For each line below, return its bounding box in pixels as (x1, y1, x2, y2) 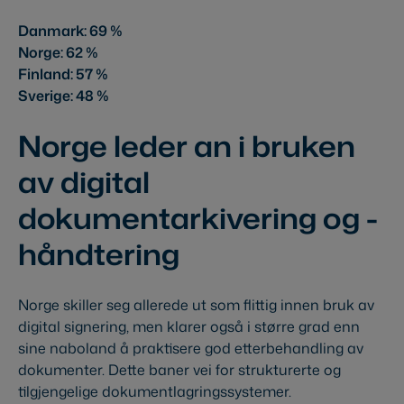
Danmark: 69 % (18, 21, 123, 41)
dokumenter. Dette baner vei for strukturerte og (18, 360, 341, 381)
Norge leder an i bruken (18, 125, 355, 167)
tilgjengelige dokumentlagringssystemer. (18, 381, 291, 402)
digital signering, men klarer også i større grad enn (18, 317, 360, 337)
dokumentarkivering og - (18, 197, 378, 239)
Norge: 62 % (18, 42, 98, 63)
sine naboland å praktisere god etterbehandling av (18, 338, 363, 359)
